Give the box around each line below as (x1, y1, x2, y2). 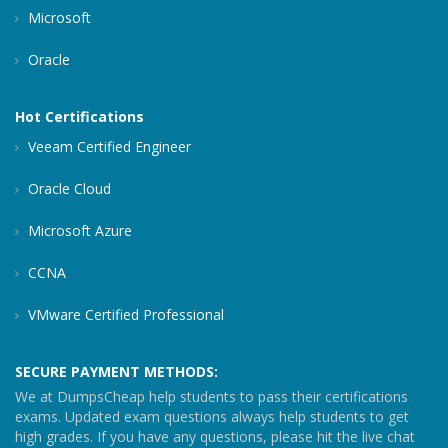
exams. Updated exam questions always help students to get (15, 407, 409, 427)
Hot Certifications (15, 107, 144, 127)
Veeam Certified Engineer (24, 137, 191, 157)
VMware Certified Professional (24, 305, 224, 325)
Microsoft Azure (24, 221, 132, 241)
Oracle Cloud (24, 179, 111, 199)
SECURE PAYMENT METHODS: (15, 362, 218, 382)
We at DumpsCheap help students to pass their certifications (15, 387, 408, 407)
